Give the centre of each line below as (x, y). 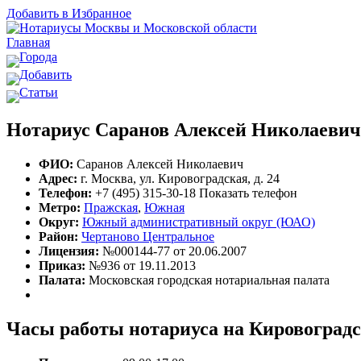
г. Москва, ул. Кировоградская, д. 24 (178, 178)
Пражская (111, 207)
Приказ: (62, 265)
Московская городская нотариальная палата (207, 280)
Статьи (39, 92)
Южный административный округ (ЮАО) (199, 222)
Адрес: (58, 178)
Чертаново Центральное (148, 236)
